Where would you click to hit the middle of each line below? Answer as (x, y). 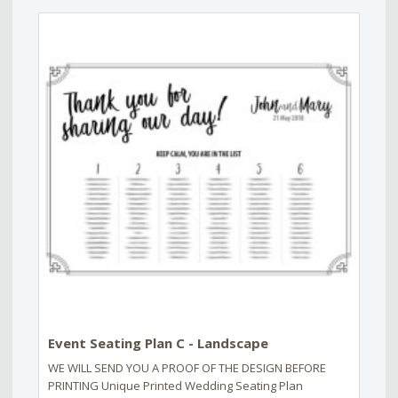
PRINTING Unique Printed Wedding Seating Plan (175, 386)
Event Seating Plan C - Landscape (158, 343)
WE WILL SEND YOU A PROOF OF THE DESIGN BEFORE (187, 368)
